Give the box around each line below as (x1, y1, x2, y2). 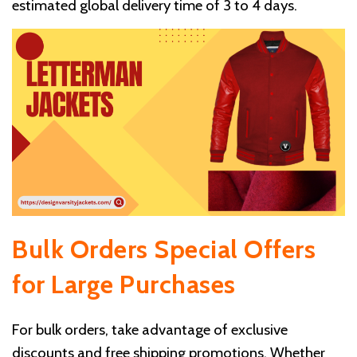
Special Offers (154, 233, 316, 265)
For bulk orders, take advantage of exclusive (12, 320, 288, 339)
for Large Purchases (12, 269, 236, 300)
